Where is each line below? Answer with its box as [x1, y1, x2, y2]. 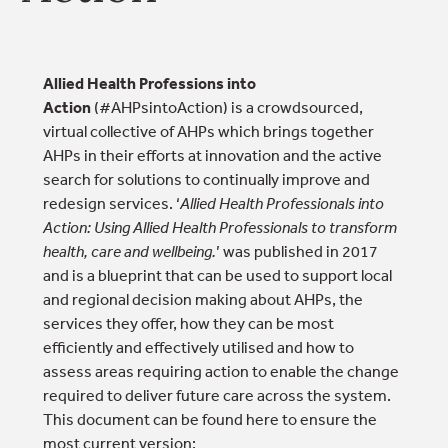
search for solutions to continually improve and [42, 169, 370, 189]
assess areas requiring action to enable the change [42, 361, 399, 381]
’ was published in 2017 [215, 241, 378, 261]
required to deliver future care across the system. [42, 385, 391, 405]
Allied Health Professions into [42, 73, 256, 93]
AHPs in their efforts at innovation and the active [42, 145, 382, 165]
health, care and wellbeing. [42, 241, 216, 261]
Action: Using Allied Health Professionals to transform [42, 217, 397, 237]
